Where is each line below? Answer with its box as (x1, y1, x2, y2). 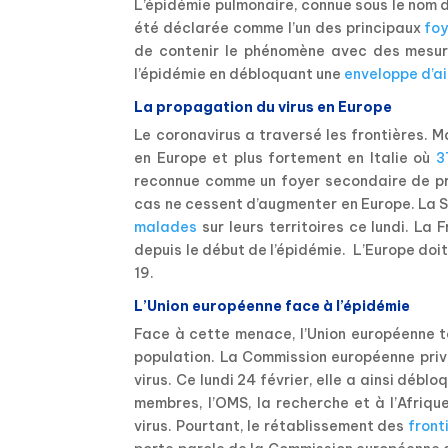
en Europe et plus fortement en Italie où (134, 149, 436, 168)
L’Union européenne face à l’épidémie (134, 297, 411, 316)
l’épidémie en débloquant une (134, 65, 345, 84)
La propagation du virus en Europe (134, 98, 393, 117)
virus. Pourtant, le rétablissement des (134, 417, 408, 436)
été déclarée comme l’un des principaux (134, 19, 425, 38)
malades (134, 218, 198, 237)
